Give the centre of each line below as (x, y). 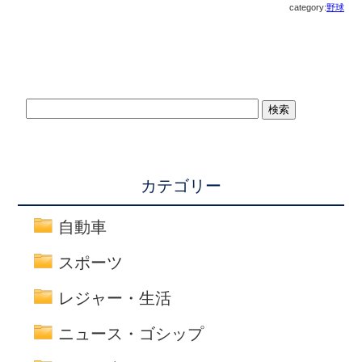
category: (308, 7)
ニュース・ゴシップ (131, 333)
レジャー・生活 (115, 298)
